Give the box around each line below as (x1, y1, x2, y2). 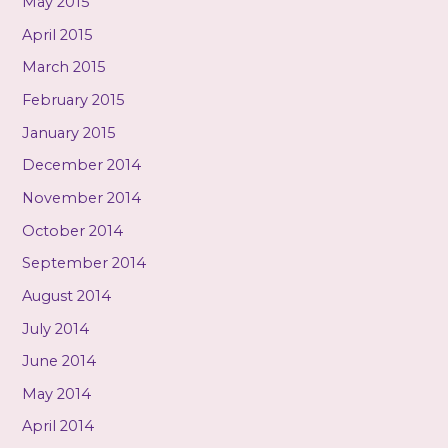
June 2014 (22, 352, 97, 371)
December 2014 (22, 156, 142, 175)
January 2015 (22, 123, 117, 142)
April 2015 (22, 25, 94, 44)
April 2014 (22, 417, 95, 436)
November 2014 (22, 188, 142, 207)
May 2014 (22, 384, 92, 403)
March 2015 (22, 58, 107, 77)
